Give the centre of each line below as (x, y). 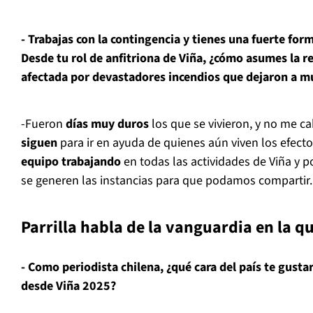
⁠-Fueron (42, 124)
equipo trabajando (71, 162)
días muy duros (106, 124)
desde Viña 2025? (68, 286)
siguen (39, 143)
